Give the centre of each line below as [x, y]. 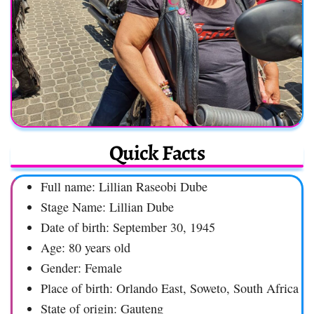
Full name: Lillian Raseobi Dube [124, 186]
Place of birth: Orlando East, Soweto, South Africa [170, 288]
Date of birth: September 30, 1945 [128, 227]
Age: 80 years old [86, 247]
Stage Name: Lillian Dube [107, 206]
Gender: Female [81, 267]
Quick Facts [157, 152]
